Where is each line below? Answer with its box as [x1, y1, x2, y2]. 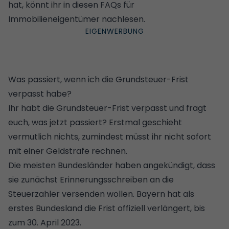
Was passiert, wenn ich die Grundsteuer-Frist [8, 73, 189, 85]
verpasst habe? [8, 87, 72, 100]
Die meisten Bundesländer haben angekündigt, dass [8, 159, 215, 171]
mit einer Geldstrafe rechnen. [8, 145, 129, 157]
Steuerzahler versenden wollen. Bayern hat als [8, 188, 194, 200]
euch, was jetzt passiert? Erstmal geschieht [8, 116, 182, 128]
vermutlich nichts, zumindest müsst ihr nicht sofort [8, 130, 211, 143]
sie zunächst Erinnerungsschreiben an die [8, 173, 174, 186]
